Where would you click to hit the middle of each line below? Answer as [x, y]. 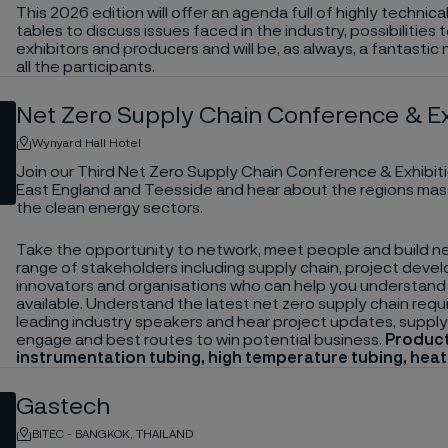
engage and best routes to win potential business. [200, 339]
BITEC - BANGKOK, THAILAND [112, 433]
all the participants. [85, 66]
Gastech [62, 406]
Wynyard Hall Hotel [86, 142]
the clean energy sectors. [109, 207]
